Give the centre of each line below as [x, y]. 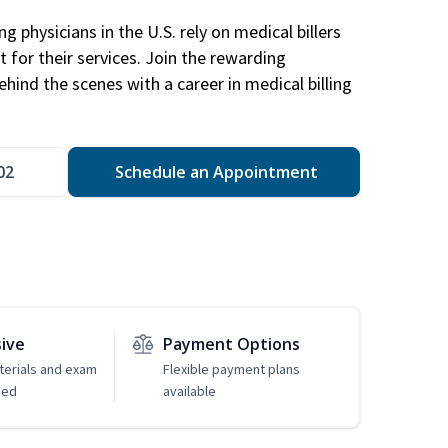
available [189, 391]
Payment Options [231, 344]
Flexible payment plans [231, 369]
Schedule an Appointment [214, 172]
